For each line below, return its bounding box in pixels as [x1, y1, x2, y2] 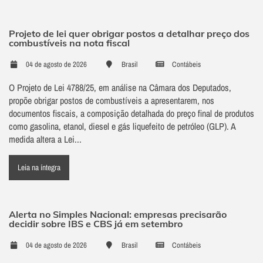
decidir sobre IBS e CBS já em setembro [9, 218, 183, 230]
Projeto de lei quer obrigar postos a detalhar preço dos [9, 28, 249, 40]
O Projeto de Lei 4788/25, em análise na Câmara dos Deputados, [9, 81, 231, 95]
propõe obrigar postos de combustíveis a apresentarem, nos [9, 94, 214, 107]
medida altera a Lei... [9, 133, 82, 146]
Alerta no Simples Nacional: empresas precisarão [9, 208, 227, 221]
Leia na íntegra [18, 162, 60, 173]
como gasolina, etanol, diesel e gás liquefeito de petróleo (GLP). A [9, 120, 235, 133]
